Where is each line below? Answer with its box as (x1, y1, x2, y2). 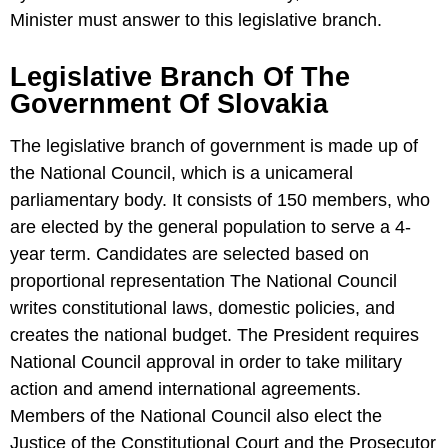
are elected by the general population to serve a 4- (10, 217, 411, 238)
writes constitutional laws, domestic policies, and (10, 298, 395, 319)
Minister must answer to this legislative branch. (10, 10, 382, 31)
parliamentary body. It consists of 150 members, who (10, 190, 430, 211)
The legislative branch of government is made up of (10, 136, 418, 157)
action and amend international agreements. (10, 379, 361, 400)
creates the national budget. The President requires (10, 325, 419, 346)
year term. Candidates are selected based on (10, 244, 369, 265)
